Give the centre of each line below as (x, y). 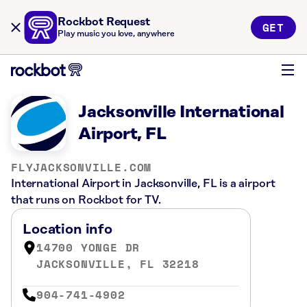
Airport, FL (122, 134)
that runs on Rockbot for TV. (86, 200)
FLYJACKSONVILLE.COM (82, 167)
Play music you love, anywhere (116, 34)
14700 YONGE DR (88, 247)
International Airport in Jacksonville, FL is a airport (143, 184)
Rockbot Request (104, 22)
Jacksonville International (181, 112)
